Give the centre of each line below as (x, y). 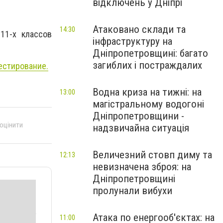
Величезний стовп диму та (152, 155)
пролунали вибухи (132, 191)
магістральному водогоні (148, 104)
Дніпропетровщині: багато (150, 53)
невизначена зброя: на (142, 167)
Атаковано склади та (139, 29)
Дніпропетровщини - (138, 116)
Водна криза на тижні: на (147, 92)
